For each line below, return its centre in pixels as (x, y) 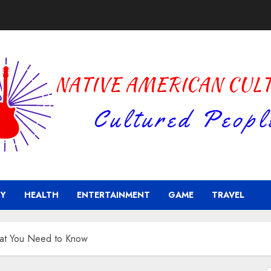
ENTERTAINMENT (113, 195)
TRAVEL (228, 195)
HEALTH (41, 195)
